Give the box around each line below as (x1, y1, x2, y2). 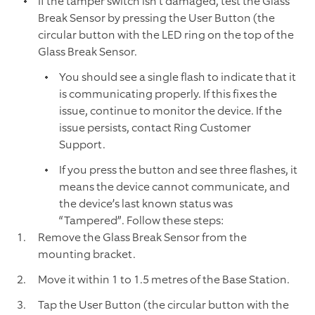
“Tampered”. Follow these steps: (59, 213, 224, 229)
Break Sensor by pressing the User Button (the (38, 11, 275, 26)
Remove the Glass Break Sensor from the (38, 230, 247, 245)
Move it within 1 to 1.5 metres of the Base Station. (38, 272, 290, 288)
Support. (59, 137, 105, 153)
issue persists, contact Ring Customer (59, 120, 251, 136)
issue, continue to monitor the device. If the (59, 103, 282, 119)
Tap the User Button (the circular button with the (38, 297, 289, 313)
